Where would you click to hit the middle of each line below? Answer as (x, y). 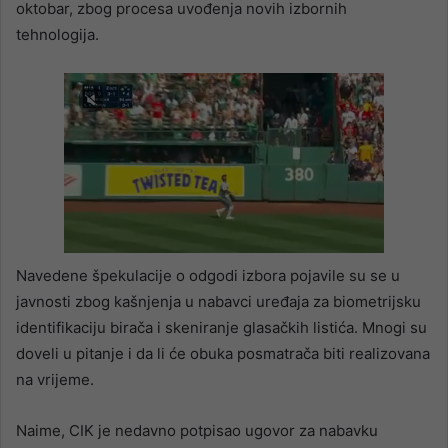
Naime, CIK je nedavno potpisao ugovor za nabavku (197, 431)
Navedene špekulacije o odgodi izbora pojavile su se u (208, 276)
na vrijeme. (55, 380)
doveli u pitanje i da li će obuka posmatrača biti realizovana (223, 354)
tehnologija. (57, 35)
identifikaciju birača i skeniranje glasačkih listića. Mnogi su (221, 328)
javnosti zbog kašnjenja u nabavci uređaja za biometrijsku (218, 302)
